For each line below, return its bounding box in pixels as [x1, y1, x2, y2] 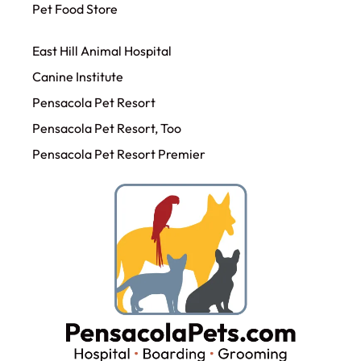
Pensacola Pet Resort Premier [32, 145, 205, 162]
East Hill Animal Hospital [32, 42, 172, 59]
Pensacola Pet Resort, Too [32, 119, 181, 136]
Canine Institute [32, 68, 123, 85]
